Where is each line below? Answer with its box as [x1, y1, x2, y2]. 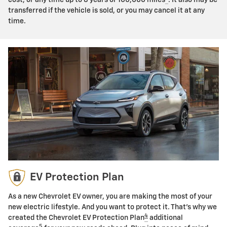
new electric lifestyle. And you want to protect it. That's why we [8, 204, 217, 211]
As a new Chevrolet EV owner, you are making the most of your [8, 193, 212, 201]
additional [148, 214, 183, 222]
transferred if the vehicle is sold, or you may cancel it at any [8, 7, 205, 14]
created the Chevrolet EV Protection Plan [8, 214, 144, 222]
